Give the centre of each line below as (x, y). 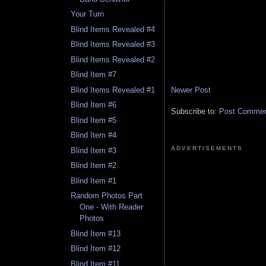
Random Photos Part (107, 196)
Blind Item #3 (94, 150)
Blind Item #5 (94, 120)
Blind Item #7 (94, 75)
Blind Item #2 (94, 166)
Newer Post (191, 90)
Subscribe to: (195, 111)
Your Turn (88, 14)
